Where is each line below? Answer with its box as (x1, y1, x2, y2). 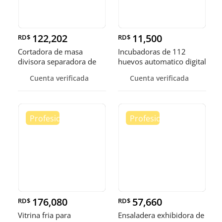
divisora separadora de (18, 56, 96, 67)
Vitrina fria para (18, 210, 71, 221)
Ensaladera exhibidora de (118, 210, 204, 221)
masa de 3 (18, 66, 53, 77)
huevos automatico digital (118, 56, 206, 67)
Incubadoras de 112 (118, 47, 186, 57)
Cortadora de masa (18, 47, 83, 57)
